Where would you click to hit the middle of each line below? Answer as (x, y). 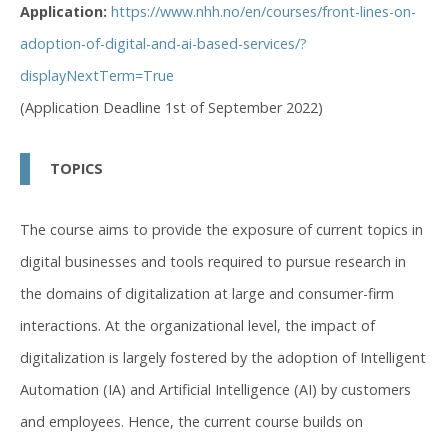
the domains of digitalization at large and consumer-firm (207, 293)
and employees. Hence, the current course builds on (191, 421)
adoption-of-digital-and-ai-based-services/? (163, 44)
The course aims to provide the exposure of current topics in (221, 229)
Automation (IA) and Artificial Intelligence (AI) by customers (215, 389)
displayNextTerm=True (97, 76)
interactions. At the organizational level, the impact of (197, 325)
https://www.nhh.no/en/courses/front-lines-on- (263, 12)
